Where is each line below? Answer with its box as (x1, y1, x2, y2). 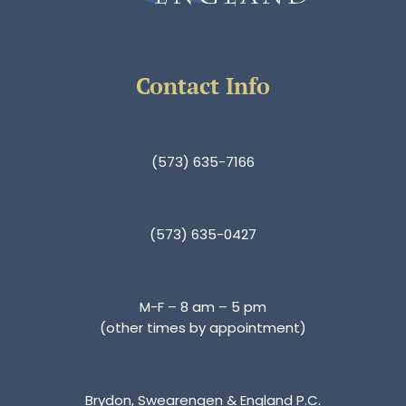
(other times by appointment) (100, 317, 306, 337)
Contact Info (136, 70, 270, 101)
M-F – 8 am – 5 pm (140, 296, 266, 316)
